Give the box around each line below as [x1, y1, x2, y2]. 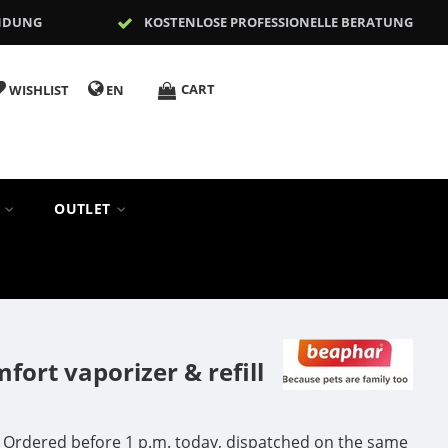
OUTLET [54, 199, 115, 218]
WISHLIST [8, 81, 69, 99]
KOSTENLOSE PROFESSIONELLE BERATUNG [143, 13, 413, 31]
